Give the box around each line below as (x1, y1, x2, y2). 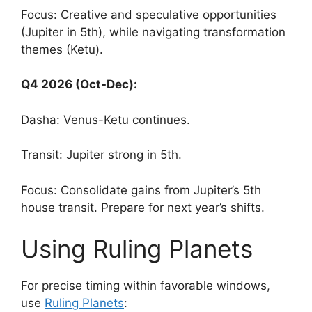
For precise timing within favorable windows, (21, 279, 270, 292)
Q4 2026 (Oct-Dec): (21, 77, 137, 91)
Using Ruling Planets (21, 234, 253, 263)
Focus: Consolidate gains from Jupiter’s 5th (21, 182, 261, 197)
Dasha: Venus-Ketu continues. (21, 112, 190, 127)
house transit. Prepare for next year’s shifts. (21, 200, 265, 214)
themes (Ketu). (21, 42, 103, 56)
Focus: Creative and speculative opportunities (21, 7, 276, 22)
